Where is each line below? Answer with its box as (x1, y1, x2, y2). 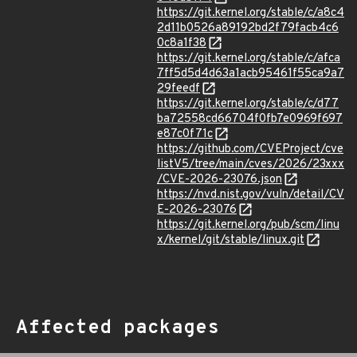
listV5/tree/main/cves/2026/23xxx (157, 157, 344, 172)
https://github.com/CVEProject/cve (157, 142, 343, 157)
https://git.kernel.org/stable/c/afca (157, 51, 340, 66)
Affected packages (16, 316, 219, 340)
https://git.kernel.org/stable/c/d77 (157, 96, 339, 112)
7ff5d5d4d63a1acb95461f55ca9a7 (157, 66, 344, 81)
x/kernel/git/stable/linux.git (157, 233, 304, 248)
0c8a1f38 (157, 36, 206, 51)
